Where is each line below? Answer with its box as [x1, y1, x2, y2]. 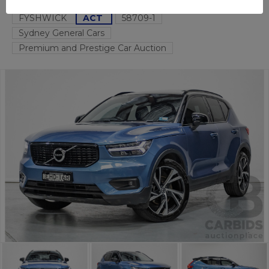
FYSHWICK [19, 13, 69, 23]
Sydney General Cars [19, 28, 104, 38]
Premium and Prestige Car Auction [19, 43, 166, 53]
